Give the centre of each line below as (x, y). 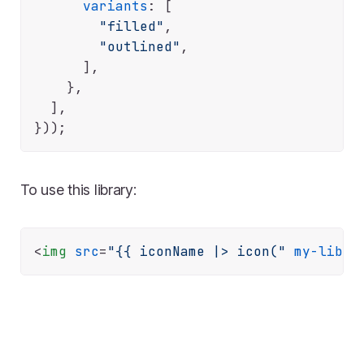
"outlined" (140, 47)
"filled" (132, 27)
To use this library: (78, 190)
